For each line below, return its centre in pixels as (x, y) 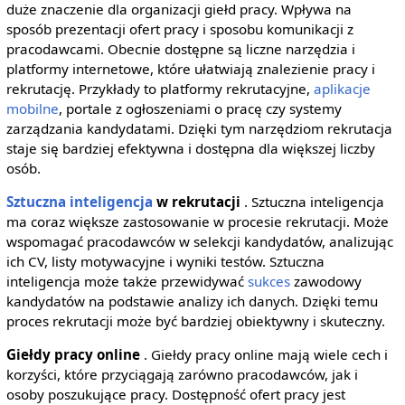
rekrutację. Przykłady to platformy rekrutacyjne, (160, 88)
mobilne (32, 108)
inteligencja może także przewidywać (127, 281)
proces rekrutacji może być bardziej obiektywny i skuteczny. (195, 320)
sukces (268, 281)
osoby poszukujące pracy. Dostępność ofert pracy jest (175, 394)
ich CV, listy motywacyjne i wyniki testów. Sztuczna (165, 261)
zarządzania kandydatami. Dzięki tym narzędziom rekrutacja (199, 128)
